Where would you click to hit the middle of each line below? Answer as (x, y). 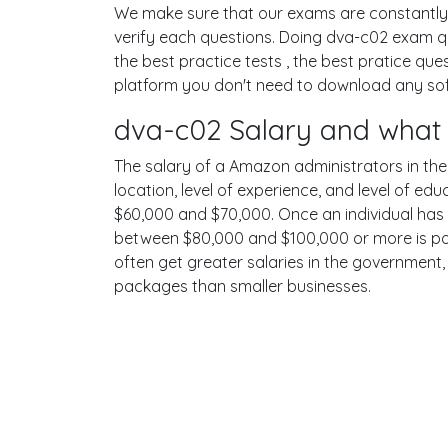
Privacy (244, 418)
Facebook (340, 418)
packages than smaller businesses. (242, 286)
